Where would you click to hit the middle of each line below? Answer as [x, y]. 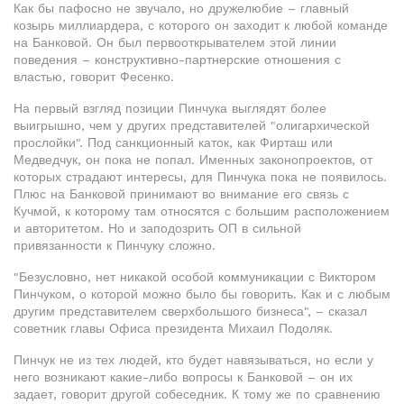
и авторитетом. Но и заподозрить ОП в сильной [157, 228]
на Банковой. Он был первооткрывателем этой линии [175, 42]
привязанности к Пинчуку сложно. [115, 245]
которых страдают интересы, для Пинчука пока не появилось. [200, 177]
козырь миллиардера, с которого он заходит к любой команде [201, 25]
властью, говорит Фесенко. [94, 77]
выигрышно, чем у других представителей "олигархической [192, 125]
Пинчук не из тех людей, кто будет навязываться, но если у [193, 360]
